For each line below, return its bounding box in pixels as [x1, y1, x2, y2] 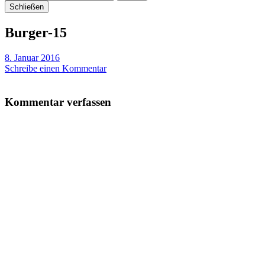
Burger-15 [5, 24, 67, 40]
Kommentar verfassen [5, 95, 111, 108]
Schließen [9, 2, 44, 11]
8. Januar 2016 [5, 52, 60, 63]
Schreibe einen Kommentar [5, 63, 106, 73]
